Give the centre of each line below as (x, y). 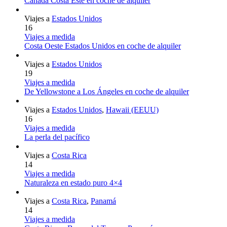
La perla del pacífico (57, 137)
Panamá (103, 201)
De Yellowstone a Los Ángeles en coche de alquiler (107, 92)
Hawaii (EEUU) (132, 110)
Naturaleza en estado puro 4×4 (73, 183)
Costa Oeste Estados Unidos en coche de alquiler (103, 46)
